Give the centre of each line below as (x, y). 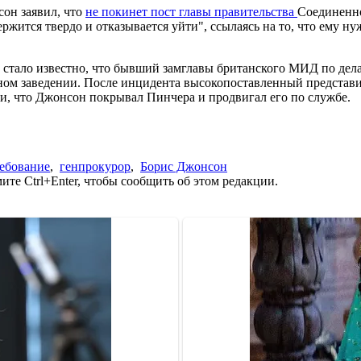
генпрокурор (95, 166)
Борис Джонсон (184, 166)
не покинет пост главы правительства (191, 11)
